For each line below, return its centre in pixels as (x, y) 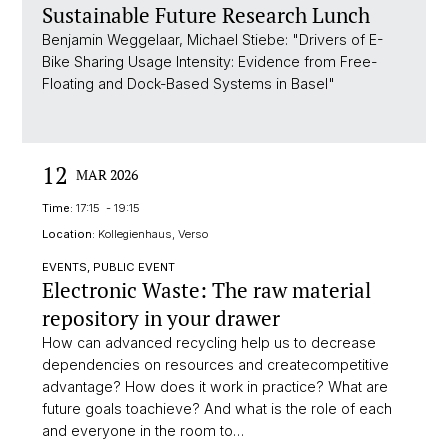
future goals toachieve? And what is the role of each (217, 408)
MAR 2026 (107, 174)
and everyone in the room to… (143, 430)
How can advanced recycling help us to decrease (209, 342)
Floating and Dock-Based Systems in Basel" (188, 83)
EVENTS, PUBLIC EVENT (108, 267)
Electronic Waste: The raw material (206, 290)
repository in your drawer (161, 318)
